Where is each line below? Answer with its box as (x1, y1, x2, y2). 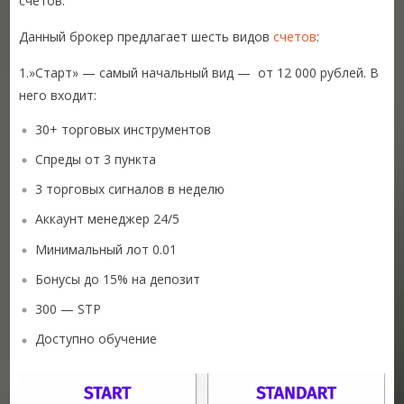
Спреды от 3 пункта (35, 150, 157, 168)
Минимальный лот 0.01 (35, 240, 178, 258)
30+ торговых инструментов (35, 120, 212, 138)
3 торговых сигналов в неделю (35, 180, 225, 198)
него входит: (19, 86, 97, 104)
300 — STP (35, 300, 102, 318)
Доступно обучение (35, 330, 158, 348)
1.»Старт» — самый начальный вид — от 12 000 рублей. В (19, 63, 380, 81)
